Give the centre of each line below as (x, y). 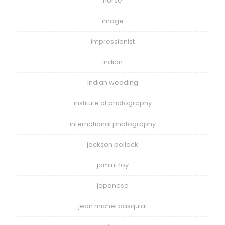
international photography (113, 124)
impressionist (113, 42)
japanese (113, 186)
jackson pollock (113, 145)
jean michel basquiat (113, 206)
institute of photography (113, 103)
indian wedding (113, 83)
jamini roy (113, 165)
